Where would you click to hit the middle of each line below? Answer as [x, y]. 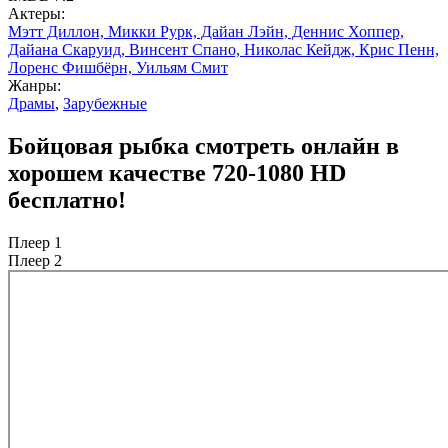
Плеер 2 [35, 260]
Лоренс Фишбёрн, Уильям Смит [118, 67]
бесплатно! [67, 199]
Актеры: [36, 13]
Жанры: [34, 85]
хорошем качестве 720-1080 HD [177, 172]
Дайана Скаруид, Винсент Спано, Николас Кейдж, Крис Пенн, [223, 49]
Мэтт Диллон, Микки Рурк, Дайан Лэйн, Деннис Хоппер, [206, 31]
